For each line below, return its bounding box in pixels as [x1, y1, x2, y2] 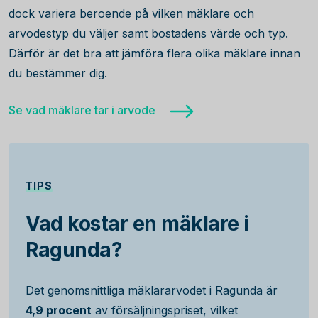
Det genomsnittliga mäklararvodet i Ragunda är [26, 283, 278, 297]
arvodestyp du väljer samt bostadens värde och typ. [9, 26, 288, 40]
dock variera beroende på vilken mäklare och [9, 6, 254, 21]
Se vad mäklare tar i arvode [9, 103, 155, 117]
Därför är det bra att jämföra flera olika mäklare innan [9, 46, 300, 60]
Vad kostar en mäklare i [26, 212, 249, 236]
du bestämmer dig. [9, 66, 107, 80]
